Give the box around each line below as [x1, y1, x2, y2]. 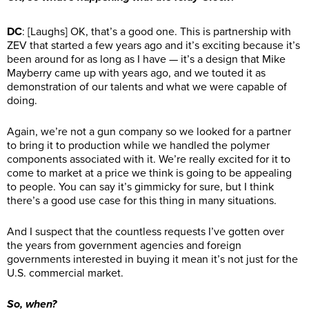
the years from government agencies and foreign [7, 239, 241, 253]
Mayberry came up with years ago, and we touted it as [7, 66, 266, 81]
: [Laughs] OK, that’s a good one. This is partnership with [22, 25, 291, 39]
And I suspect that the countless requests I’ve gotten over [7, 225, 284, 239]
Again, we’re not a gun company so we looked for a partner [7, 125, 291, 139]
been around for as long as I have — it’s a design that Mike [7, 52, 286, 67]
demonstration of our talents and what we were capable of [7, 80, 287, 94]
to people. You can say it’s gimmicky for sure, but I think [7, 180, 274, 195]
